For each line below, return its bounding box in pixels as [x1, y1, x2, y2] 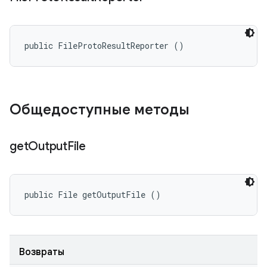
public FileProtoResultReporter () [24, 40, 184, 51]
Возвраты [19, 246, 64, 258]
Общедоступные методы [10, 101, 190, 119]
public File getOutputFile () [24, 189, 161, 200]
